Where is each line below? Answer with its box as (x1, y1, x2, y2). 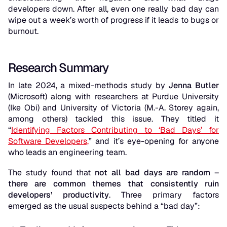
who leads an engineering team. (8, 147, 127, 158)
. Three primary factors (109, 190, 219, 201)
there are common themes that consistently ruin (8, 178, 219, 190)
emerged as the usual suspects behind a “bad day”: (8, 201, 200, 212)
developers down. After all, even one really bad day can (8, 4, 219, 15)
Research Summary (8, 60, 108, 76)
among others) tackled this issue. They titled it (8, 113, 219, 125)
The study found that (8, 167, 95, 178)
